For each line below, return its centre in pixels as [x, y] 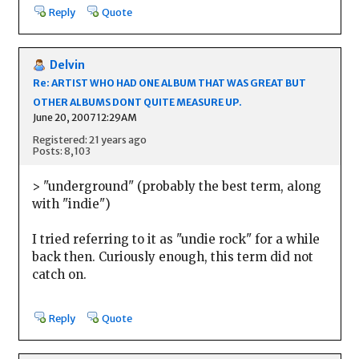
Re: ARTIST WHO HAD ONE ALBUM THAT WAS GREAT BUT [169, 83]
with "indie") [71, 204]
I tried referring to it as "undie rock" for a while [175, 240]
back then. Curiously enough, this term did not [172, 257]
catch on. [59, 275]
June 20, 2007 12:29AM [85, 117]
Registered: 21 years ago [89, 140]
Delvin [67, 65]
